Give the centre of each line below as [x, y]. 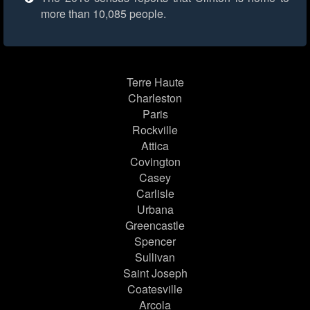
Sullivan [155, 257]
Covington [155, 162]
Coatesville [155, 289]
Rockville [155, 130]
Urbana [155, 210]
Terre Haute [155, 82]
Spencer [155, 241]
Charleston [155, 98]
